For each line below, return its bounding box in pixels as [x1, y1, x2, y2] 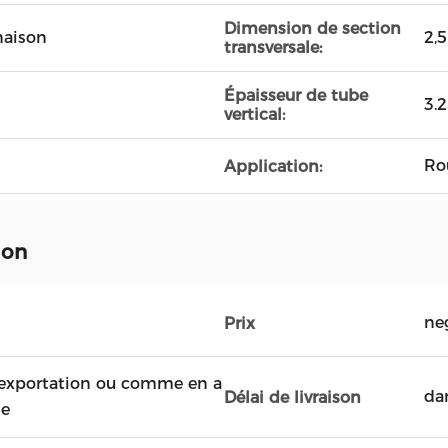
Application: [224, 156, 322, 176]
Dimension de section [224, 19, 401, 38]
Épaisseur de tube [224, 86, 368, 105]
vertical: [224, 105, 285, 124]
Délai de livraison [224, 387, 361, 407]
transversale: [224, 38, 322, 57]
